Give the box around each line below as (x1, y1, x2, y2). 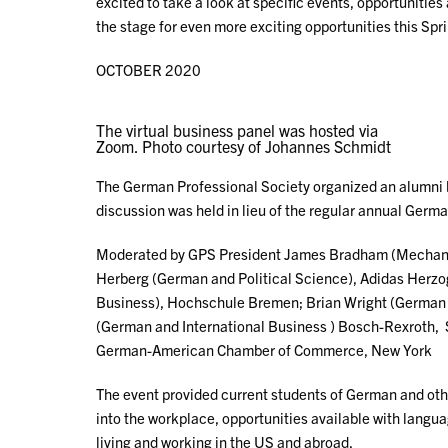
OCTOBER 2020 (96, 59, 201, 79)
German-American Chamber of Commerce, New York (96, 340, 432, 360)
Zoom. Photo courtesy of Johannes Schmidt (96, 136, 391, 157)
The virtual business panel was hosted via (96, 120, 378, 141)
